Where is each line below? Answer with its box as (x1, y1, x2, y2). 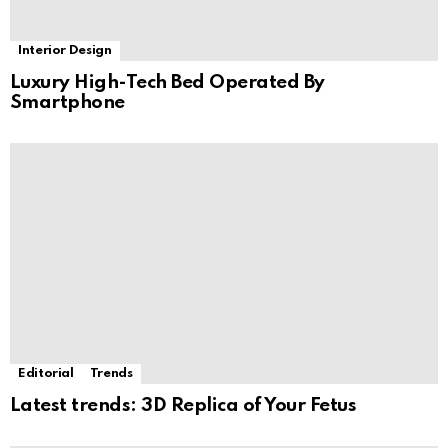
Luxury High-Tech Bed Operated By (10, 72, 325, 92)
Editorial (18, 366, 74, 380)
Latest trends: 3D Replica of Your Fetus (10, 395, 357, 415)
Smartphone (10, 92, 125, 112)
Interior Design (18, 43, 112, 57)
